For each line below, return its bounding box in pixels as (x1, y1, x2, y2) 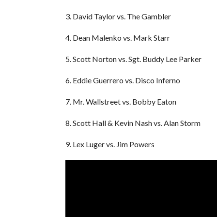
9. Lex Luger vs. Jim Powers (65, 139, 155, 149)
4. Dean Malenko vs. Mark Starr (65, 32, 170, 42)
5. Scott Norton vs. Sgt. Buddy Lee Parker (65, 54, 201, 63)
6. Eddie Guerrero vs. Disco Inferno (65, 75, 180, 85)
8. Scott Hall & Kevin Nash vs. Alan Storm (65, 118, 201, 127)
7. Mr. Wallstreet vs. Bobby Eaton (65, 96, 176, 106)
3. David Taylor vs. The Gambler (65, 11, 171, 21)
